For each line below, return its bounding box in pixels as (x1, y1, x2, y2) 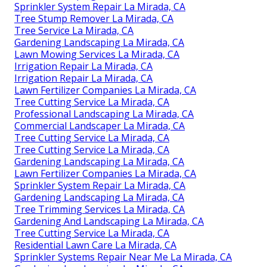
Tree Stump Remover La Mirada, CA (14, 11, 173, 25)
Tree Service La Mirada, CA (14, 23, 133, 37)
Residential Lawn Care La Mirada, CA (14, 238, 176, 252)
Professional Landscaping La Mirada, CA (14, 107, 194, 120)
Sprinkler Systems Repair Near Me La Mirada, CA (14, 250, 232, 263)
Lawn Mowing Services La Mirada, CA (14, 47, 179, 61)
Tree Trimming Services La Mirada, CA (14, 202, 185, 216)
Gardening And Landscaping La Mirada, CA (14, 214, 204, 228)
